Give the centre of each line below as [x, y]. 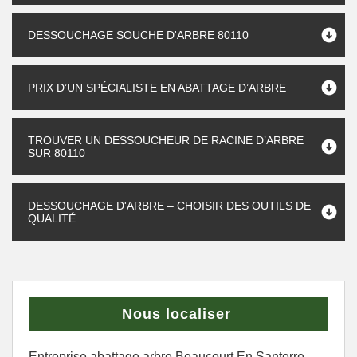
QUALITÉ [52, 218]
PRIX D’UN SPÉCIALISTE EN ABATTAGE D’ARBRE [157, 88]
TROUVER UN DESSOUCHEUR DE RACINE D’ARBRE [166, 140]
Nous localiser [177, 314]
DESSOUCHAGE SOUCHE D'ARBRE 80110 [138, 35]
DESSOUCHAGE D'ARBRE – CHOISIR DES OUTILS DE [169, 206]
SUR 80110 [57, 153]
